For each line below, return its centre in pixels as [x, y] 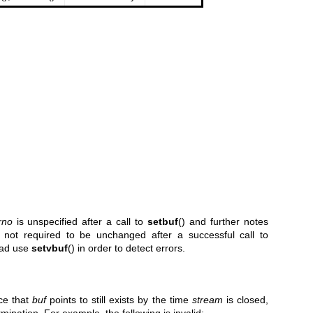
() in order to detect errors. [126, 248]
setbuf [163, 221]
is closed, [246, 300]
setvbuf [49, 248]
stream [207, 300]
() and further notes [224, 221]
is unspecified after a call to [80, 221]
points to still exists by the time [119, 300]
